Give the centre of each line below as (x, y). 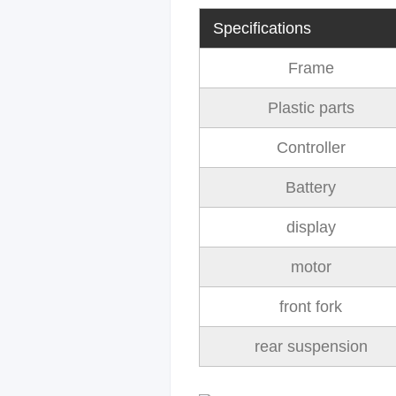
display (311, 227)
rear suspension (311, 346)
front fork (311, 307)
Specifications (262, 28)
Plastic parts (311, 108)
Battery (311, 187)
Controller (311, 148)
